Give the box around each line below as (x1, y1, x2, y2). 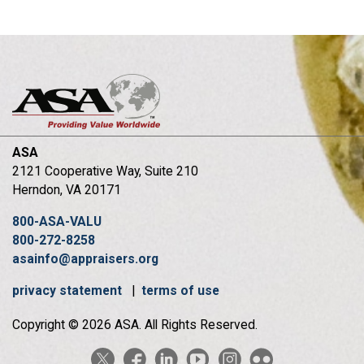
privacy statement (12, 282, 125, 298)
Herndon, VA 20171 (12, 181, 121, 197)
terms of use (141, 282, 219, 298)
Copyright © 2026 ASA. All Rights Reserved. (12, 316, 258, 332)
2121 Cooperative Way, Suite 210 (12, 162, 198, 179)
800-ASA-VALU (12, 213, 102, 229)
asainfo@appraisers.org (12, 250, 158, 266)
